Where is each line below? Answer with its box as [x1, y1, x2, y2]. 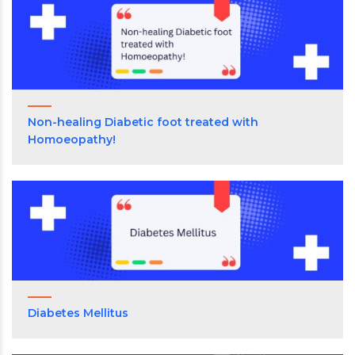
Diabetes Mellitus [28, 306, 128, 321]
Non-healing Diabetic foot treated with [28, 114, 258, 129]
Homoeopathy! [28, 132, 116, 147]
